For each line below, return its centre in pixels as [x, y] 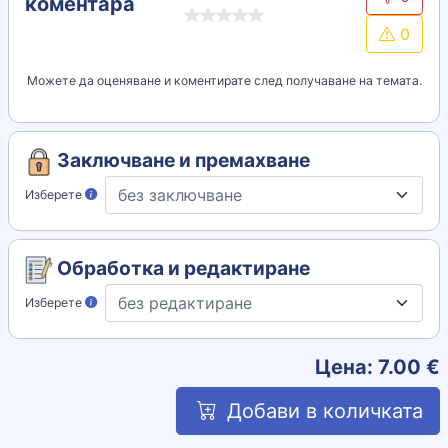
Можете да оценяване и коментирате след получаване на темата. [224, 80]
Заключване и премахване [181, 159]
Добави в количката [322, 410]
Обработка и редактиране [181, 267]
